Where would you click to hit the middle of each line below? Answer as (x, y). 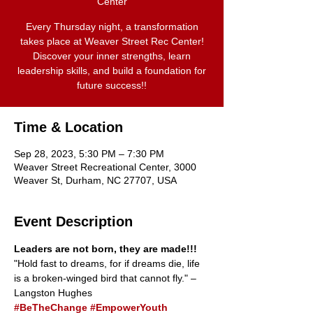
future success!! (112, 85)
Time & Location (68, 127)
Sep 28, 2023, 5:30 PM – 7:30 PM (89, 154)
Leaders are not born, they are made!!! (105, 249)
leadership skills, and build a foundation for (112, 71)
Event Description (73, 221)
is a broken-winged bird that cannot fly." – (105, 278)
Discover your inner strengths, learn (112, 56)
